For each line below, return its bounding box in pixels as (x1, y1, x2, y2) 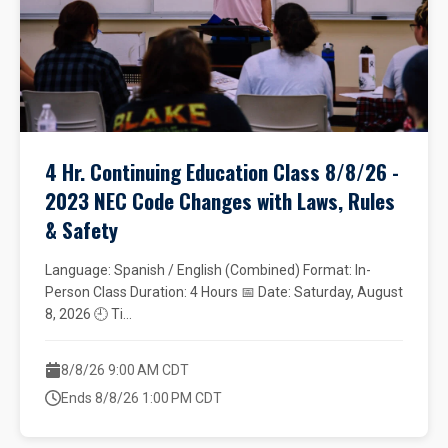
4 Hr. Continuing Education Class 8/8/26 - (45, 156, 399, 187)
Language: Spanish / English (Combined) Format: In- (45, 262, 371, 278)
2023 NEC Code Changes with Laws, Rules (45, 185, 395, 216)
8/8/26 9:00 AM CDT (61, 362, 189, 378)
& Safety (45, 214, 118, 245)
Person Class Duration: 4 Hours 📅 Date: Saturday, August (45, 284, 403, 300)
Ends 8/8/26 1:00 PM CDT (61, 390, 222, 406)
